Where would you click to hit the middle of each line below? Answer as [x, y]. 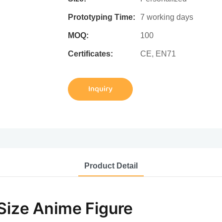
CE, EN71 [158, 54]
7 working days [167, 17]
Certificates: [90, 54]
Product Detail [111, 166]
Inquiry [100, 89]
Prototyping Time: [102, 17]
